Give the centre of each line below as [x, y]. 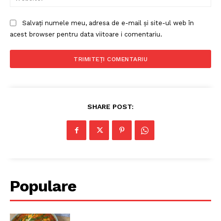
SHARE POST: [110, 107]
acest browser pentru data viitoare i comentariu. [86, 34]
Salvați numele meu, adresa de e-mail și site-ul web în [108, 23]
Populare [43, 186]
